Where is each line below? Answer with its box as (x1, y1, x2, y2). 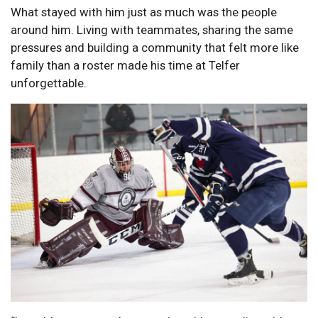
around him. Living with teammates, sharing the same (11, 22, 293, 37)
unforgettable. (11, 75, 87, 90)
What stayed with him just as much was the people (11, 4, 277, 19)
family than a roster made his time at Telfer (11, 57, 240, 72)
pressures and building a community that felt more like (11, 40, 299, 55)
